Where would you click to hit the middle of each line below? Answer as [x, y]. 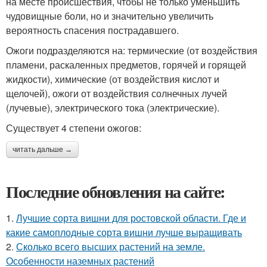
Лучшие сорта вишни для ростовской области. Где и [131, 218]
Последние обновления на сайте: [116, 191]
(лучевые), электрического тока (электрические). [113, 107]
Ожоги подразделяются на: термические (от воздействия [132, 50]
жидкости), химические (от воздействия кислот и [113, 79]
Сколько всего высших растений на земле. [111, 246]
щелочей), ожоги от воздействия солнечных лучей [117, 93]
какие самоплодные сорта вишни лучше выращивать [124, 232]
